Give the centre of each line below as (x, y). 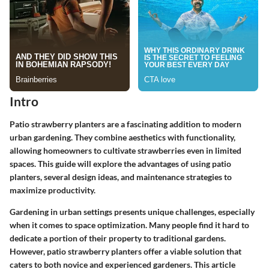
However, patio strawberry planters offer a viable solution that (125, 251)
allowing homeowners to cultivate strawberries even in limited (125, 150)
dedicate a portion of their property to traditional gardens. (118, 238)
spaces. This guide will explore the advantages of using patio (120, 163)
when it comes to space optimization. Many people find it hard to (129, 225)
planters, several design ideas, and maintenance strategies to (121, 177)
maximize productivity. (53, 190)
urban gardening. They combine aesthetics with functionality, (122, 137)
